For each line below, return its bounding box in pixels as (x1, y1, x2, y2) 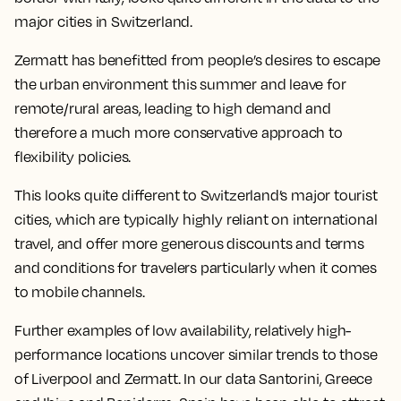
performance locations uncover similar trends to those (14, 346, 378, 363)
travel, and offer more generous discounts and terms (14, 235, 364, 252)
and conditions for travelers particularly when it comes (14, 259, 378, 277)
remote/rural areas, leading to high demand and (14, 99, 331, 117)
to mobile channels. (14, 283, 145, 301)
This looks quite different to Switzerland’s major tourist (14, 186, 378, 204)
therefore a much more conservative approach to (14, 124, 343, 141)
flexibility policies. (14, 148, 132, 166)
